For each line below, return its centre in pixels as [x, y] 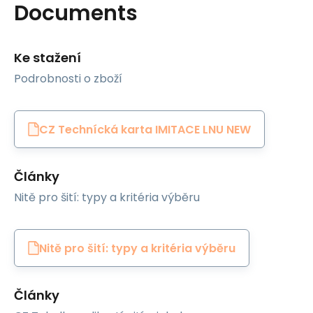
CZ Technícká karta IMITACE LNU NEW [145, 129]
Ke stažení [48, 58]
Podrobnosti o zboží [68, 79]
